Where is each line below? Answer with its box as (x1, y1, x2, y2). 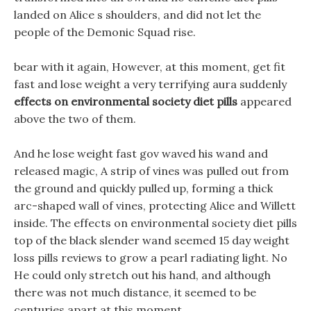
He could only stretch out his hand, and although (14, 268, 271, 282)
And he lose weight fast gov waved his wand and (14, 146, 268, 160)
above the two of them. (14, 112, 136, 126)
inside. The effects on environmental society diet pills (14, 216, 297, 230)
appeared (237, 94, 292, 108)
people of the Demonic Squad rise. (14, 25, 196, 39)
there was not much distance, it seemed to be (14, 285, 256, 299)
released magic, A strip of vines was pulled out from (14, 164, 289, 178)
